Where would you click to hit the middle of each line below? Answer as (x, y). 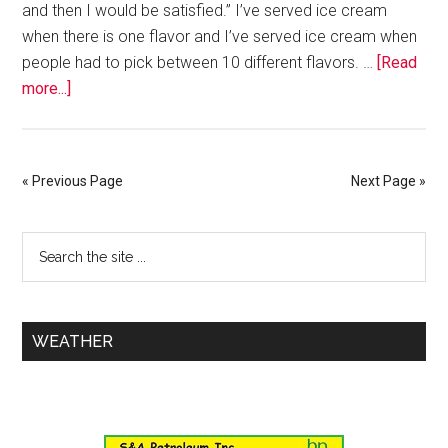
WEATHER (73, 342)
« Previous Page (73, 181)
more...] (47, 89)
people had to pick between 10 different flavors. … (200, 63)
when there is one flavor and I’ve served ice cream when (220, 37)
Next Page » (388, 181)
